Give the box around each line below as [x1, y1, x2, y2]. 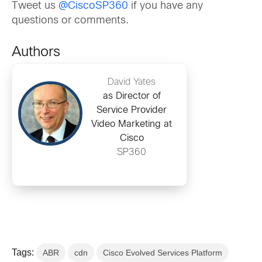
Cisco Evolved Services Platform [103, 248, 222, 258]
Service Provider [96, 106, 167, 115]
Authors [12, 46, 60, 60]
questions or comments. [12, 16, 129, 26]
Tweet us [12, 1, 58, 12]
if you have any [128, 1, 203, 12]
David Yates [108, 78, 156, 87]
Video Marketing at [91, 120, 172, 129]
